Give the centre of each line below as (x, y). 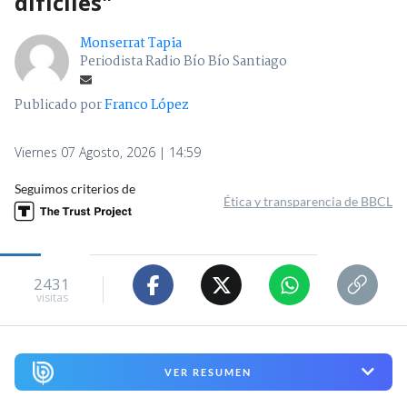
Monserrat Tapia (131, 44)
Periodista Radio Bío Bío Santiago (184, 62)
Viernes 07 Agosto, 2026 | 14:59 (108, 153)
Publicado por (60, 106)
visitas (52, 297)
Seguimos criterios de (75, 189)
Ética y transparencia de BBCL (308, 202)
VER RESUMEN (208, 372)
